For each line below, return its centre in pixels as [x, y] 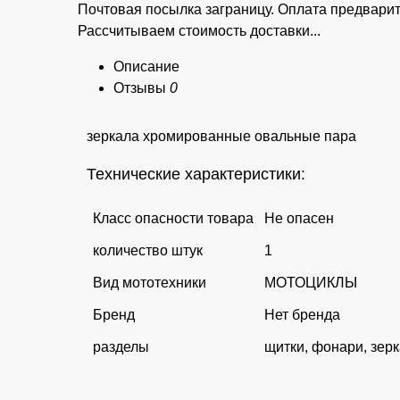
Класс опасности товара [173, 218]
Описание [146, 66]
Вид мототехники [150, 282]
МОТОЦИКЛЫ [311, 282]
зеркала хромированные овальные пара [221, 136]
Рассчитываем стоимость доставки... [199, 30]
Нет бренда [302, 314]
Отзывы [142, 87]
